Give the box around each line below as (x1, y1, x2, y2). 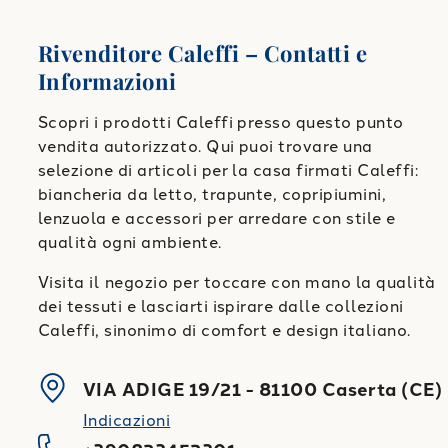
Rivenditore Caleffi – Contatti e (38, 38, 368, 69)
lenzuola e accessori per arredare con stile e (38, 209, 396, 229)
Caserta (321, 379, 397, 402)
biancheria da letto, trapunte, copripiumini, (38, 185, 387, 205)
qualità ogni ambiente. (38, 233, 222, 253)
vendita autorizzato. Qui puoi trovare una (38, 137, 373, 157)
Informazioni (38, 66, 177, 97)
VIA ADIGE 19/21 (83, 379, 242, 402)
